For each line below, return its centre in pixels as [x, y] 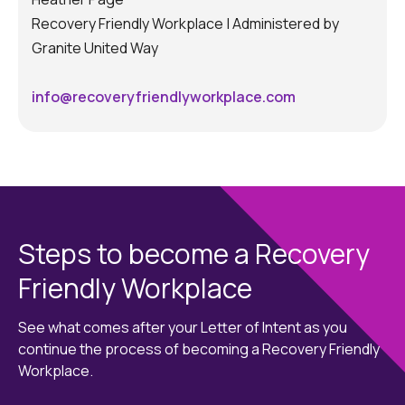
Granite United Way [95, 47]
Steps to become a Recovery [194, 253]
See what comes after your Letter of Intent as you [183, 327]
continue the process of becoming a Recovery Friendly [199, 348]
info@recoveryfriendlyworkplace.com [164, 96]
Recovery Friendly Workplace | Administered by [185, 23]
